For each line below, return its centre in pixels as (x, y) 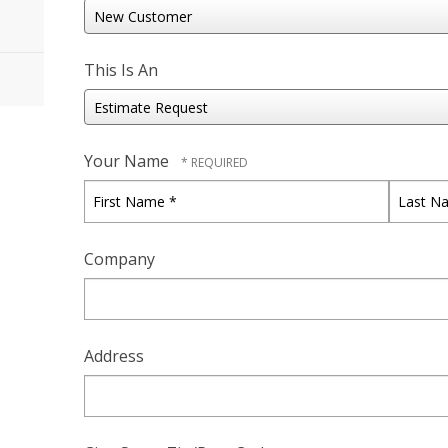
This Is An (121, 70)
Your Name (128, 161)
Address (114, 355)
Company (119, 258)
